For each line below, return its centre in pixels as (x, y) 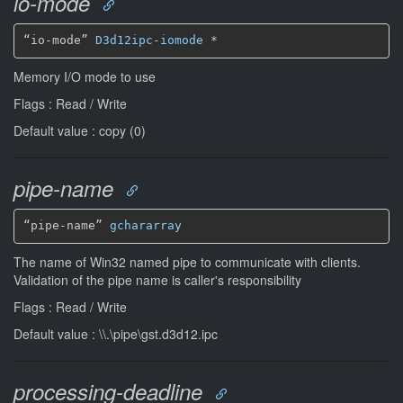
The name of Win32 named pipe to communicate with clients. (187, 261)
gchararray (145, 225)
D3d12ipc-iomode (149, 40)
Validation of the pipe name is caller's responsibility (157, 279)
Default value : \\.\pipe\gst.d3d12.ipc (116, 333)
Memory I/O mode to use (85, 76)
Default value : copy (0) (80, 130)
